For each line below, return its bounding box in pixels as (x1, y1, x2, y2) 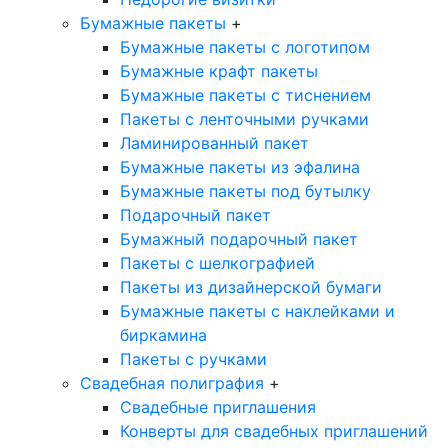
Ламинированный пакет (120, 133, 309, 154)
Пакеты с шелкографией (120, 253, 315, 274)
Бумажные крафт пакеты (120, 61, 318, 82)
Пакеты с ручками (120, 349, 267, 370)
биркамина (120, 325, 207, 346)
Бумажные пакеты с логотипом (120, 37, 370, 58)
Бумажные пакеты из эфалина (120, 157, 360, 178)
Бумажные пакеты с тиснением (120, 85, 371, 106)
